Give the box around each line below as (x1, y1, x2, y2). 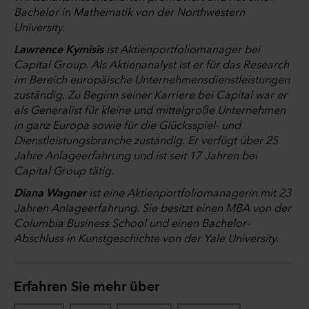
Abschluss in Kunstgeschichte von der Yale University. (14, 233, 279, 245)
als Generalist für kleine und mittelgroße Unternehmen (14, 105, 286, 117)
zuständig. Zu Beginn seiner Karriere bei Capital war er (14, 90, 287, 101)
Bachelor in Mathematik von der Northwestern (14, 7, 245, 19)
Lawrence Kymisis (14, 44, 103, 56)
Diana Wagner (14, 188, 89, 199)
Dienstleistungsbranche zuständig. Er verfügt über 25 (14, 135, 278, 147)
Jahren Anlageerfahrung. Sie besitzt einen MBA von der (14, 203, 291, 215)
